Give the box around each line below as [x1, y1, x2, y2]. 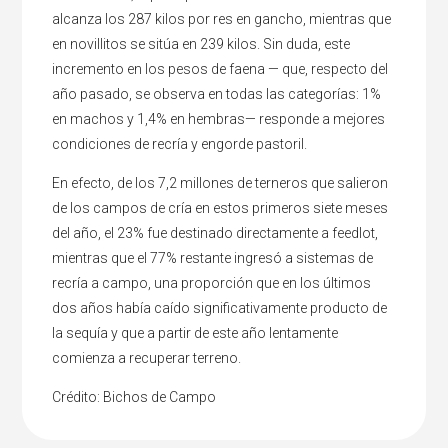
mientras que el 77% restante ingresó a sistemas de [52, 249, 374, 266]
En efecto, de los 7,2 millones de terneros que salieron [52, 174, 389, 191]
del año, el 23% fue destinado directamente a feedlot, [52, 224, 379, 241]
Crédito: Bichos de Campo [52, 388, 217, 405]
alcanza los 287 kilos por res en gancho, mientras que [52, 10, 392, 27]
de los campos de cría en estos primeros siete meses [52, 199, 389, 216]
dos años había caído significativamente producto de [52, 299, 388, 316]
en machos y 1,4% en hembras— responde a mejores [52, 110, 386, 127]
